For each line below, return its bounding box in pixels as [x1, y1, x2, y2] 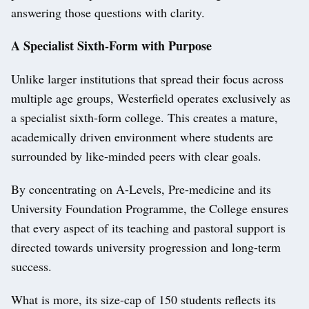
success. [11, 258, 52, 275]
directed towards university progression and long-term [11, 239, 281, 256]
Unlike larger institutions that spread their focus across [11, 70, 283, 88]
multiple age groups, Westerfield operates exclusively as [11, 90, 290, 107]
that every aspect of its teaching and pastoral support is [11, 219, 286, 237]
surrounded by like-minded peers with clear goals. [11, 148, 261, 165]
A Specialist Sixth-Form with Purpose [11, 37, 212, 55]
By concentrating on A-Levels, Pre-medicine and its [11, 181, 271, 198]
